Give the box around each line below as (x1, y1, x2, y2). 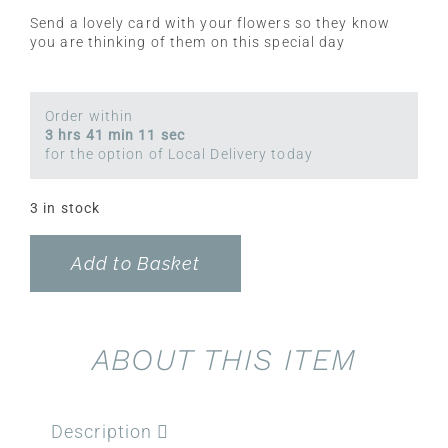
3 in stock (30, 200, 100, 216)
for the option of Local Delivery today (45, 146, 313, 162)
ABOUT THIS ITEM (91, 341, 357, 377)
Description (51, 420, 158, 442)
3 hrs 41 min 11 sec (45, 127, 185, 143)
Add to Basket (71, 252, 201, 274)
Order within (45, 108, 134, 124)
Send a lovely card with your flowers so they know (30, 15, 390, 31)
